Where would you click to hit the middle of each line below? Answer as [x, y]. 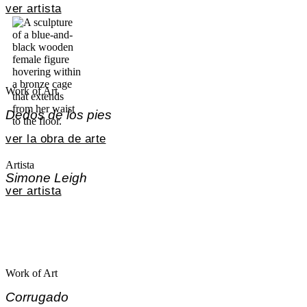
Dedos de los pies [59, 115]
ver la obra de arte [56, 139]
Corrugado [37, 297]
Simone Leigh [46, 178]
